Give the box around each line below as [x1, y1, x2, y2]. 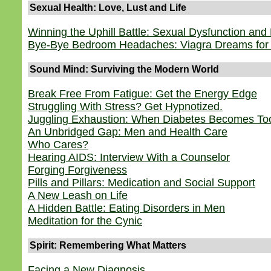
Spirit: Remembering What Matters [30, 240, 186, 250]
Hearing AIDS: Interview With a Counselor [28, 151, 230, 163]
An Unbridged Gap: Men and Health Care [28, 126, 227, 138]
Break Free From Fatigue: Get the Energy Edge [28, 88, 257, 100]
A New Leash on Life [28, 189, 128, 201]
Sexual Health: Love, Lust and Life [30, 2, 186, 13]
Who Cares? [28, 139, 88, 151]
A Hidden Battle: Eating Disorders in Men [28, 202, 225, 214]
